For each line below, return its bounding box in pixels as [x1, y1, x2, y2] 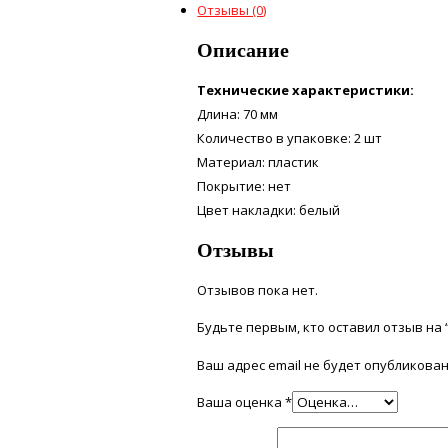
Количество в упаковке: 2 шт [197, 128, 383, 147]
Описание [197, 34, 290, 64]
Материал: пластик [197, 152, 320, 171]
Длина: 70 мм [197, 104, 279, 123]
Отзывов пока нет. [197, 281, 319, 300]
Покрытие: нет [197, 176, 292, 195]
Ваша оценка [197, 393, 286, 412]
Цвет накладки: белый [197, 200, 341, 219]
